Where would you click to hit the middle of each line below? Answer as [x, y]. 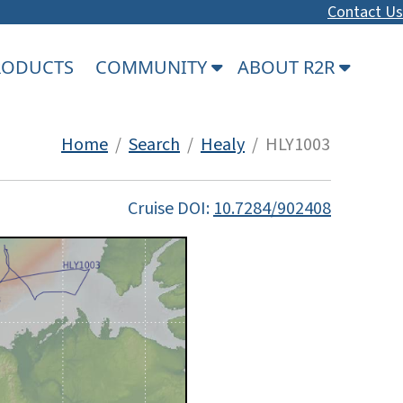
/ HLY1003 [287, 144]
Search [154, 144]
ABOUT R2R [288, 67]
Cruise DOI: [170, 208]
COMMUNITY [153, 67]
